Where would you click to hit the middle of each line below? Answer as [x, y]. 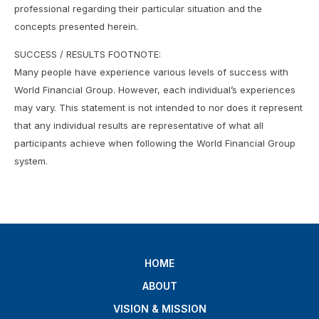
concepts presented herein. [76, 26]
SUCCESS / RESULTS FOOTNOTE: [88, 54]
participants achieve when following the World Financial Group [155, 143]
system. [31, 161]
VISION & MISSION [159, 308]
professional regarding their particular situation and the [138, 8]
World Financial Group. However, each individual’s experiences [155, 90]
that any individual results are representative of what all [139, 126]
